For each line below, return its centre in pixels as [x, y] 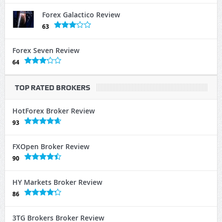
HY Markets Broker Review [57, 182]
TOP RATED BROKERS [52, 88]
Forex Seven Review [46, 51]
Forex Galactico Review [81, 15]
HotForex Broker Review [53, 111]
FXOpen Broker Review [51, 147]
